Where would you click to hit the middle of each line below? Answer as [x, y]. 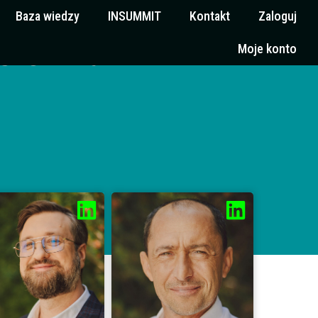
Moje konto [267, 49]
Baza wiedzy [48, 16]
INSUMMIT [135, 16]
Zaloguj [278, 16]
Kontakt [210, 16]
